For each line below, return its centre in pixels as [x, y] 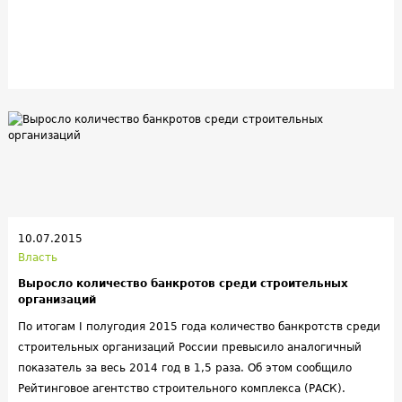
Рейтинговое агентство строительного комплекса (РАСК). [182, 389]
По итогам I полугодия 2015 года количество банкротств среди [199, 327]
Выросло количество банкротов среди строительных [183, 284]
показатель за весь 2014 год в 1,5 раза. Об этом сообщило [185, 368]
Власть [38, 258]
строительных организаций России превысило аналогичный [190, 347]
